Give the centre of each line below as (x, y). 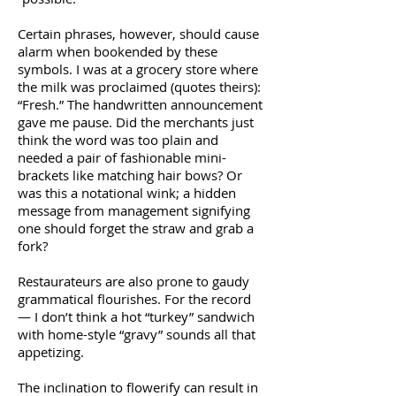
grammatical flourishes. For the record (134, 299)
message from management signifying (134, 210)
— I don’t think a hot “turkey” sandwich (136, 316)
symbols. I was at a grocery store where (138, 69)
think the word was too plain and (118, 140)
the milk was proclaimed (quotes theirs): (139, 87)
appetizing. (51, 352)
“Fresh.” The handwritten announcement (140, 104)
